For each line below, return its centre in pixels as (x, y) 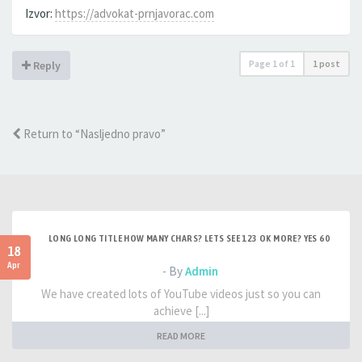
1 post (326, 63)
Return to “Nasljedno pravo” (93, 134)
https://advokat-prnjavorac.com (135, 13)
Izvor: (40, 13)
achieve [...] (181, 311)
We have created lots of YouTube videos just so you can (181, 294)
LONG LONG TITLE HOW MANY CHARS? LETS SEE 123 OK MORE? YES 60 (189, 238)
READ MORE (181, 336)
